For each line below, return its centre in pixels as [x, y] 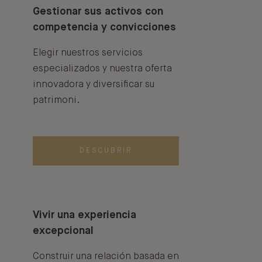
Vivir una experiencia [85, 216]
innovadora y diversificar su [94, 85]
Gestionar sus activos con [98, 12]
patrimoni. [56, 101]
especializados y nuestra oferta [102, 69]
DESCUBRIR [106, 151]
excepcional [63, 231]
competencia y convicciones [104, 28]
